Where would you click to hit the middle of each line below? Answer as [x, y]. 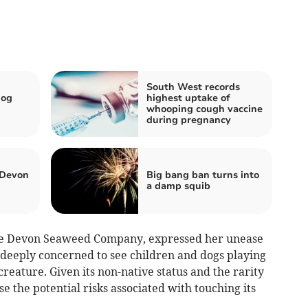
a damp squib [178, 186]
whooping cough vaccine [205, 109]
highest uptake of [188, 98]
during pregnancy [189, 120]
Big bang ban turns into [203, 175]
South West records [193, 87]
